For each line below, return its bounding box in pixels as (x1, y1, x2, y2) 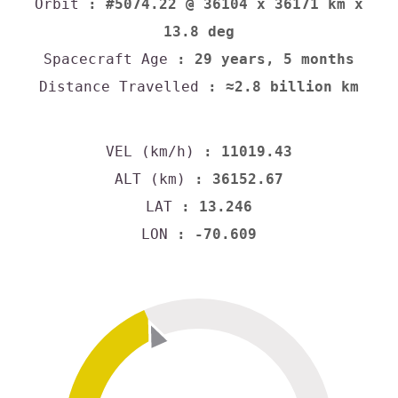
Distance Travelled (39, 78, 199, 96)
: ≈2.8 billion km (199, 78, 359, 96)
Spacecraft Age (44, 51, 168, 68)
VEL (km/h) (106, 142, 195, 160)
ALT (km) (115, 170, 186, 187)
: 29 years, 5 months (168, 51, 354, 68)
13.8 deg (163, 23, 235, 41)
